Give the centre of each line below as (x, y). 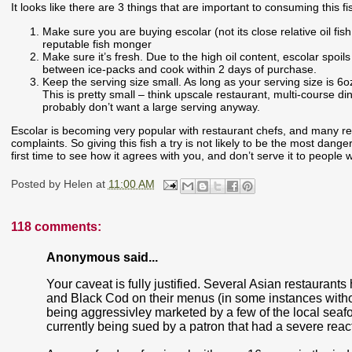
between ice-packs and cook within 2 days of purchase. (179, 69)
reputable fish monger (97, 44)
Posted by (37, 184)
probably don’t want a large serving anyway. (151, 106)
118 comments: (56, 227)
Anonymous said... (102, 258)
